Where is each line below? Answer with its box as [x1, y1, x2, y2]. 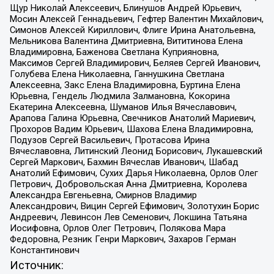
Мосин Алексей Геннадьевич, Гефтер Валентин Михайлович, [9, 13, 264, 24]
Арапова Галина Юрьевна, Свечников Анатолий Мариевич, [9, 112, 256, 124]
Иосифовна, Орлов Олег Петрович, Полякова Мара [9, 222, 226, 234]
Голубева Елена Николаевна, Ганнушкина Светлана [9, 68, 224, 80]
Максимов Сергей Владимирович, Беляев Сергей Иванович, [9, 57, 261, 68]
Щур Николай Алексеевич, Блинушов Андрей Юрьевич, [9, 2, 242, 13]
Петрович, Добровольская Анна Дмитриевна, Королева [9, 178, 247, 190]
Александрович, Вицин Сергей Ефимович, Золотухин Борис [9, 200, 259, 212]
